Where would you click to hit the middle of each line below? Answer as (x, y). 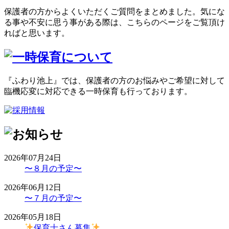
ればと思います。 (37, 33)
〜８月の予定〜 (53, 168)
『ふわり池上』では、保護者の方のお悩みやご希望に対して (114, 80)
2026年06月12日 (33, 187)
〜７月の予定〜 (53, 198)
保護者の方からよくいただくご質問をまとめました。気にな (114, 11)
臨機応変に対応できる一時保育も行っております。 (98, 91)
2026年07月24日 (33, 157)
